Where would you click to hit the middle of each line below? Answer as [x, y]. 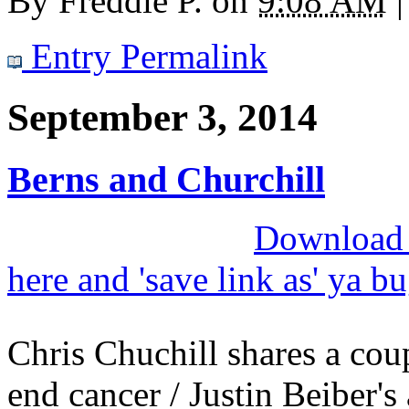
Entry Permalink [145, 56]
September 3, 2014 [163, 117]
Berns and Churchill [166, 179]
